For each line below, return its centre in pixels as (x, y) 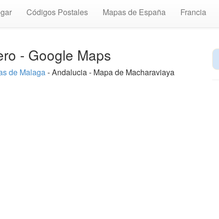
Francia (193, 12)
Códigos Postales (57, 12)
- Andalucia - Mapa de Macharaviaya (110, 72)
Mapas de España (134, 12)
